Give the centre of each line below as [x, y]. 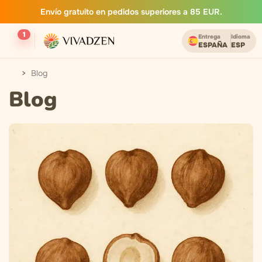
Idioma [241, 37]
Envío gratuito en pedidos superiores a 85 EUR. [131, 12]
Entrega [209, 37]
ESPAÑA [213, 45]
